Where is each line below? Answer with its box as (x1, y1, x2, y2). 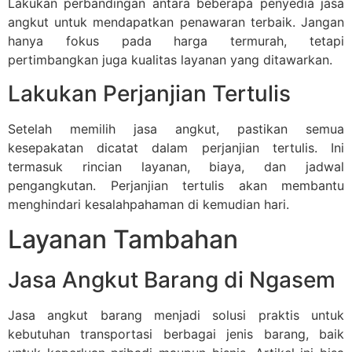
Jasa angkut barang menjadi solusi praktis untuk (8, 307, 344, 324)
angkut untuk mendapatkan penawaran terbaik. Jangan (8, 14, 344, 31)
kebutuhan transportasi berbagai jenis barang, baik (8, 326, 344, 343)
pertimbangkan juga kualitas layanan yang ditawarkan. (8, 52, 332, 68)
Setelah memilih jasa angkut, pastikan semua (8, 120, 344, 137)
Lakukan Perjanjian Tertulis (8, 79, 291, 107)
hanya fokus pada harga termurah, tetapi (8, 33, 344, 49)
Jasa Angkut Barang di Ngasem (8, 266, 335, 294)
